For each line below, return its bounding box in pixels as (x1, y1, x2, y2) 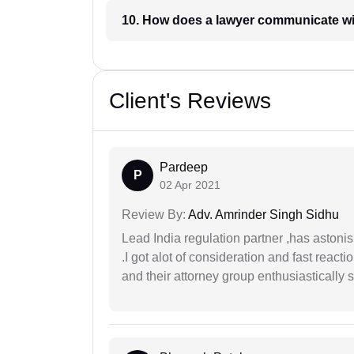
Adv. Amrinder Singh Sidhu (186, 208, 339, 222)
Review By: (122, 208, 186, 222)
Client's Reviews (109, 88, 271, 114)
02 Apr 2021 (160, 179, 220, 192)
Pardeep (160, 160, 208, 175)
